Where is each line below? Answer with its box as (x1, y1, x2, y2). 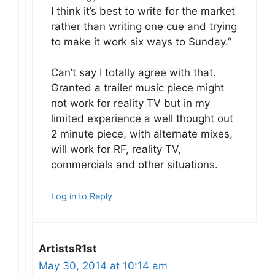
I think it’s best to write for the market (51, 4, 235, 17)
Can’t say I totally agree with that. (51, 66, 216, 79)
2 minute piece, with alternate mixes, (51, 128, 233, 141)
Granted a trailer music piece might (51, 82, 224, 95)
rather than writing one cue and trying (51, 20, 237, 33)
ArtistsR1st (39, 242, 97, 255)
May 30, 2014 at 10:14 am (39, 259, 168, 272)
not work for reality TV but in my (51, 97, 210, 110)
